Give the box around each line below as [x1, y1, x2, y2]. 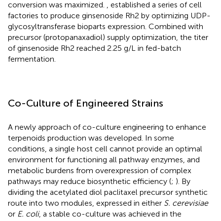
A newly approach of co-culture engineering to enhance [8, 122, 206, 132]
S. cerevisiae [164, 198, 208, 208]
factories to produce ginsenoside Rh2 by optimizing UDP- [8, 11, 211, 21]
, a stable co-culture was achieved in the [39, 209, 182, 219]
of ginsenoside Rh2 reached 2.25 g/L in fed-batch [8, 43, 181, 53]
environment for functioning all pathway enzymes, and [8, 155, 200, 165]
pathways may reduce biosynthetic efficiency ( [8, 177, 171, 186]
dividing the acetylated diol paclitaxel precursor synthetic [8, 187, 208, 197]
